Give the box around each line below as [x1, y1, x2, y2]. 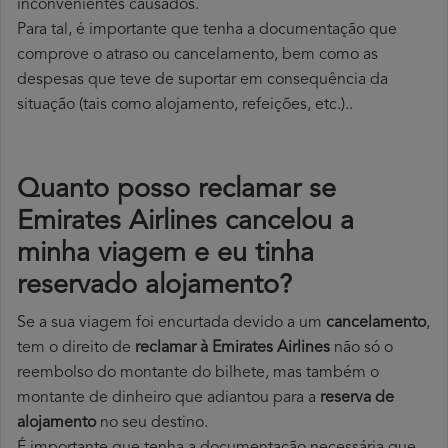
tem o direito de [17, 340, 135, 357]
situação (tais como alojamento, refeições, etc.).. [17, 97, 353, 114]
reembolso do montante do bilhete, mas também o [17, 365, 379, 382]
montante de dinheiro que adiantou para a [17, 390, 320, 407]
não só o [330, 340, 393, 357]
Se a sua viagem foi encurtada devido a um [17, 315, 326, 332]
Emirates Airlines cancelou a [17, 209, 354, 237]
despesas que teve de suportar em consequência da [17, 72, 388, 89]
